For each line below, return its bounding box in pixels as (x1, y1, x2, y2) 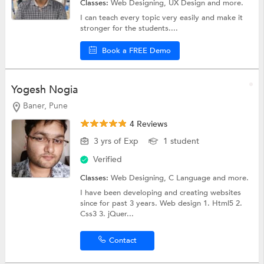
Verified (93, 153, 123, 165)
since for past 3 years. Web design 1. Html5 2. (80, 197, 243, 209)
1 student (163, 135, 200, 147)
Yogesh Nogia (11, 82, 78, 97)
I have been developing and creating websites (80, 187, 242, 198)
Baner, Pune (22, 100, 68, 111)
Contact (108, 235, 137, 246)
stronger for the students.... (80, 23, 179, 34)
